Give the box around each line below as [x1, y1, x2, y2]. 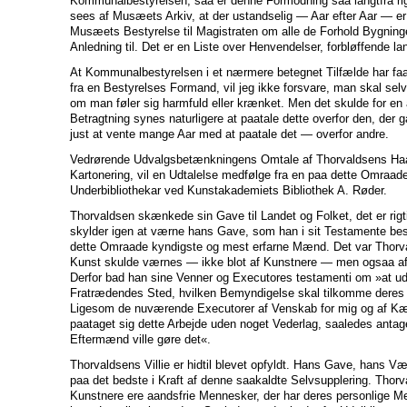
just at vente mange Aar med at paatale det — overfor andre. [70, 126, 389, 141]
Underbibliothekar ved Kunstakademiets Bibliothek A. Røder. [70, 183, 387, 197]
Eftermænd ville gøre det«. [70, 332, 211, 346]
